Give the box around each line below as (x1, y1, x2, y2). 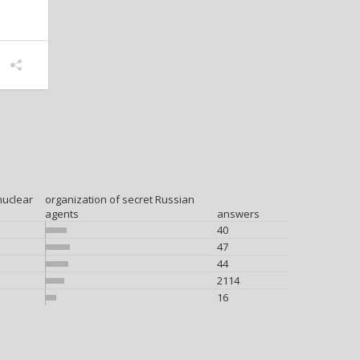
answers (217, 207, 260, 221)
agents (45, 207, 79, 221)
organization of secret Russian (45, 192, 194, 207)
